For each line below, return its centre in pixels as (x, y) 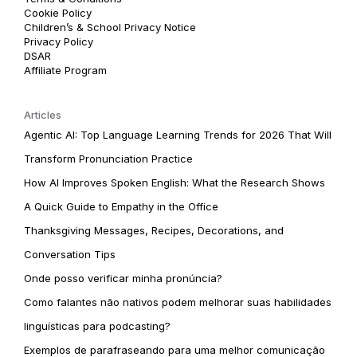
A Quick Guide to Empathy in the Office (121, 206)
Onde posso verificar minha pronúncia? (123, 278)
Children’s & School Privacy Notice (110, 27)
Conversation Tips (70, 254)
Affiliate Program (65, 70)
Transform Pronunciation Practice (108, 158)
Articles (43, 114)
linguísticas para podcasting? (97, 326)
